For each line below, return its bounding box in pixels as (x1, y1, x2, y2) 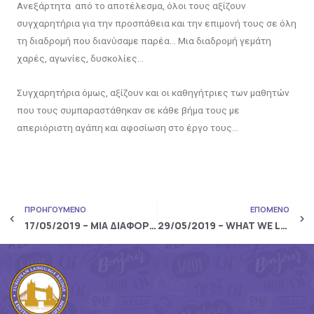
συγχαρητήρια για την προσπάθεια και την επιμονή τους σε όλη (16, 17, 296, 29)
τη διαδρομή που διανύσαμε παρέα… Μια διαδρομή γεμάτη (16, 34, 271, 46)
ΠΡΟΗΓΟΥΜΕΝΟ (24, 203, 86, 214)
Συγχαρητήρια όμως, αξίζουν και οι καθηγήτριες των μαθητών (16, 86, 289, 98)
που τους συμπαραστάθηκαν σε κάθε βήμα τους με (16, 104, 240, 116)
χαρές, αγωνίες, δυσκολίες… (16, 52, 144, 64)
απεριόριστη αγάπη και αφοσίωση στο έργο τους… (16, 121, 238, 133)
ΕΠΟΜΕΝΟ (250, 203, 290, 214)
